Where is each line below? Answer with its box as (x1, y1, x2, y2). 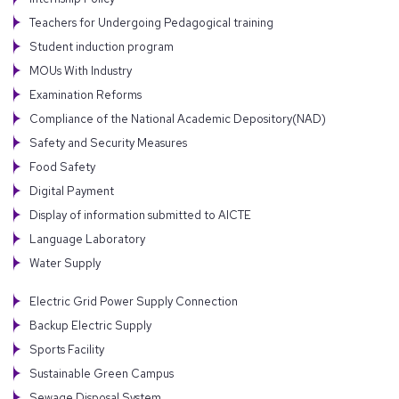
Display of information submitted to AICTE (29, 207, 251, 223)
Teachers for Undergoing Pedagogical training (29, 14, 273, 30)
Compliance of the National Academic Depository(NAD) (29, 110, 326, 126)
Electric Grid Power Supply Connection (29, 294, 238, 310)
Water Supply (29, 255, 101, 271)
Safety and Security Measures (29, 134, 187, 151)
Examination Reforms (29, 86, 142, 102)
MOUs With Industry (29, 62, 132, 78)
